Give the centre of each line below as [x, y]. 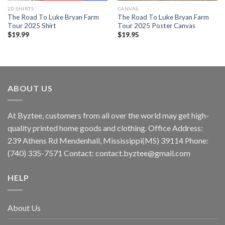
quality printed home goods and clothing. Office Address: [105, 128]
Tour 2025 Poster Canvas [156, 25]
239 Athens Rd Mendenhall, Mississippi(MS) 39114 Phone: [108, 141]
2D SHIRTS [21, 9]
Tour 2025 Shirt [32, 25]
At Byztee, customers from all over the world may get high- [108, 116]
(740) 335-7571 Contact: [51, 153]
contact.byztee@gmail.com [143, 153]
